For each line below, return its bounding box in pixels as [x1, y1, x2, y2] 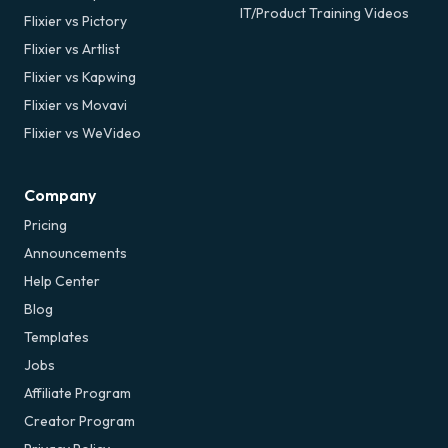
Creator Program [24, 411, 135, 430]
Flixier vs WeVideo [24, 123, 141, 142]
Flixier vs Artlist [24, 39, 120, 58]
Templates [24, 327, 89, 346]
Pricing [24, 215, 67, 234]
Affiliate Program [24, 383, 131, 402]
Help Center [24, 271, 100, 290]
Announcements [24, 243, 127, 262]
